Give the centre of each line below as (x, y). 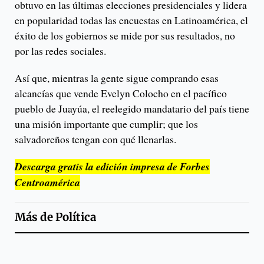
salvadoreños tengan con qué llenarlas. (95, 139)
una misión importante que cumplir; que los (106, 123)
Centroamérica (47, 182)
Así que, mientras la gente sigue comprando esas (117, 77)
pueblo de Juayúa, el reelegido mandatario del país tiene (132, 108)
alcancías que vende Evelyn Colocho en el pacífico (121, 93)
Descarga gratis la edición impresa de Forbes (112, 166)
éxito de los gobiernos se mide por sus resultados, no (125, 35)
